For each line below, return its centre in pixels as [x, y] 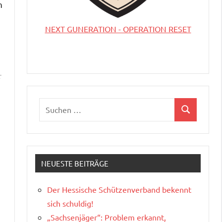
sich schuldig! [70, 203]
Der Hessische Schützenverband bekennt [119, 189]
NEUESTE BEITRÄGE [75, 163]
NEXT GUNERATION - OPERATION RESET [118, 28]
